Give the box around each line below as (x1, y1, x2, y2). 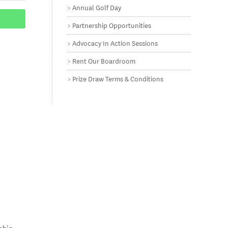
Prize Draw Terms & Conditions (72, 73, 164, 84)
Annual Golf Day (72, 2, 122, 13)
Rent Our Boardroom (72, 55, 136, 66)
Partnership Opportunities (72, 19, 152, 31)
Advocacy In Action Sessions (72, 37, 158, 48)
